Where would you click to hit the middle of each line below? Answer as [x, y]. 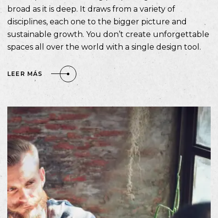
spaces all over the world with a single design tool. [104, 47]
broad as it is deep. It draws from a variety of [91, 9]
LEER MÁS [25, 74]
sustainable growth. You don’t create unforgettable [108, 34]
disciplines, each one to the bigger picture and [97, 21]
